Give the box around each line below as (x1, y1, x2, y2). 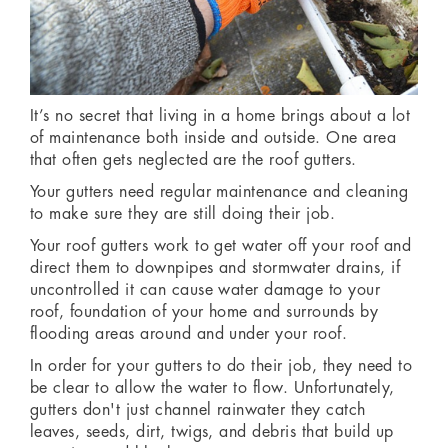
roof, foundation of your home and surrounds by (30, 304, 379, 321)
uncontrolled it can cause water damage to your (30, 282, 381, 299)
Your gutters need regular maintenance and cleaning (30, 184, 409, 201)
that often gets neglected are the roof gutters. (30, 152, 357, 169)
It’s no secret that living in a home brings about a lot (30, 108, 411, 125)
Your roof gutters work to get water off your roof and (30, 238, 412, 255)
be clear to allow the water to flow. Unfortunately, (30, 380, 395, 397)
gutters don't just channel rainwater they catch (30, 402, 366, 419)
